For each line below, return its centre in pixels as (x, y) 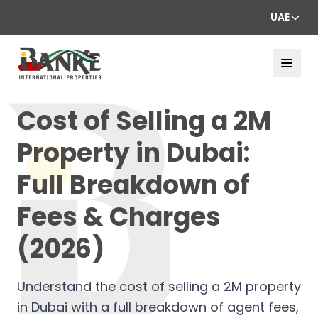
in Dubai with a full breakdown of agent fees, (158, 307)
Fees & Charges (119, 216)
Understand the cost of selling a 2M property (159, 286)
